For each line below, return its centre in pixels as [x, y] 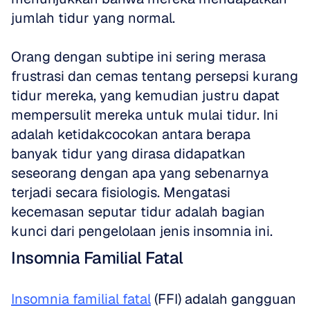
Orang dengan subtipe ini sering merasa [138, 57]
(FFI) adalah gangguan [224, 299]
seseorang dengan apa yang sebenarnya [140, 173]
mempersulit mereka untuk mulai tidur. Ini [145, 115]
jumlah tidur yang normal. [93, 18]
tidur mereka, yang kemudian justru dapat [145, 95]
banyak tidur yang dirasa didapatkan [128, 154]
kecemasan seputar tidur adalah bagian [138, 212]
